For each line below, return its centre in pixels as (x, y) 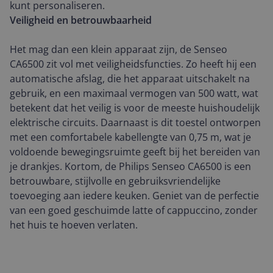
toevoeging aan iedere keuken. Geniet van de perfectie (134, 196)
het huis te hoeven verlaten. (74, 225)
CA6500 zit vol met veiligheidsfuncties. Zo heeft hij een (133, 64)
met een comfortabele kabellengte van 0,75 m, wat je (130, 137)
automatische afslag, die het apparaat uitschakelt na (130, 79)
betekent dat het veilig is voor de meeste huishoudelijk (135, 108)
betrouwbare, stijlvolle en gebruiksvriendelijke (115, 181)
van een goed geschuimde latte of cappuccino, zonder (134, 210)
